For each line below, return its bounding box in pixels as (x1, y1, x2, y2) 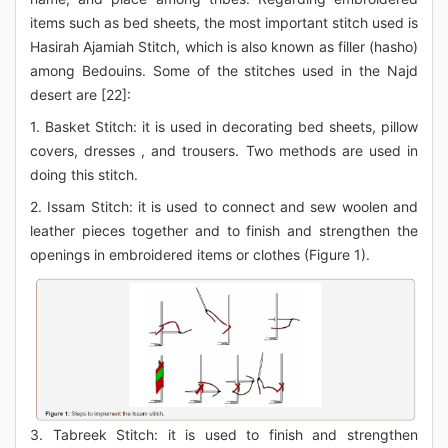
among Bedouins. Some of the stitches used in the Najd (30, 62, 418, 79)
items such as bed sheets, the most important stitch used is (30, 14, 418, 31)
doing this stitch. (30, 166, 138, 183)
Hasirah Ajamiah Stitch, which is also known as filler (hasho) (30, 38, 418, 55)
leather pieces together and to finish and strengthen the (30, 222, 418, 239)
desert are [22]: (30, 86, 131, 103)
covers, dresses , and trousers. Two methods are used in (30, 142, 418, 159)
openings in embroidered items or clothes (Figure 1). (30, 246, 370, 263)
